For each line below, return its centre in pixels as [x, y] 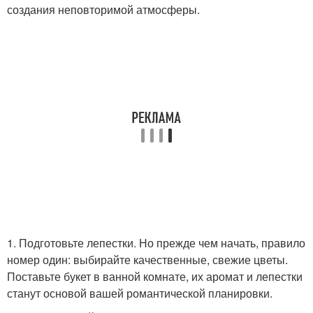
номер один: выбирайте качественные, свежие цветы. [147, 260]
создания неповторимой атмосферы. [103, 9]
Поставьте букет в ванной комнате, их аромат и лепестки [155, 276]
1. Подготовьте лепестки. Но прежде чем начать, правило [156, 243]
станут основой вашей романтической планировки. [140, 293]
